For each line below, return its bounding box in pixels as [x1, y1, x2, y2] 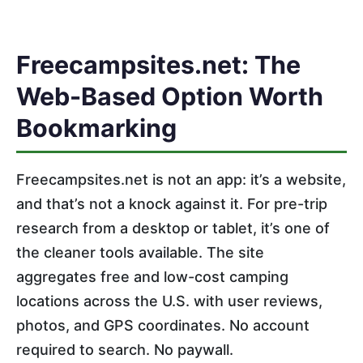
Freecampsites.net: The [16, 50, 301, 80]
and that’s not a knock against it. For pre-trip [16, 195, 327, 213]
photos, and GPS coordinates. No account [16, 317, 310, 335]
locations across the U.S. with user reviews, [16, 293, 322, 310]
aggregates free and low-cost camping [16, 268, 288, 286]
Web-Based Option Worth [16, 82, 323, 112]
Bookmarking [16, 113, 177, 143]
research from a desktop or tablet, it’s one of [16, 220, 330, 237]
